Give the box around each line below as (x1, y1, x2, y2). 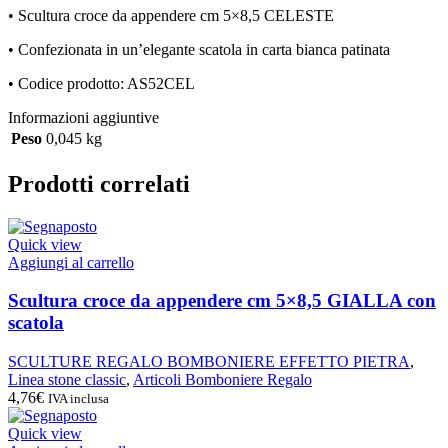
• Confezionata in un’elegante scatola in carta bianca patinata (8, 40, 390, 58)
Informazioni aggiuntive (8, 108, 159, 126)
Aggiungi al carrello (8, 253, 134, 271)
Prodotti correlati (8, 170, 190, 197)
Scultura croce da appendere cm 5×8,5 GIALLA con (8, 290, 436, 312)
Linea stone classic (8, 371, 126, 389)
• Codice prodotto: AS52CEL (8, 74, 195, 92)
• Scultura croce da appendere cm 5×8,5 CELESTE (8, 6, 338, 24)
